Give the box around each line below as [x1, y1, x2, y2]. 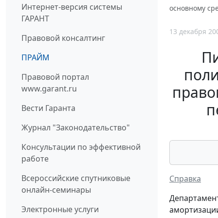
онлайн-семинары [21, 184, 91, 196]
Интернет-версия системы [21, 1, 122, 13]
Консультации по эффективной [21, 142, 141, 153]
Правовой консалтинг [21, 33, 105, 44]
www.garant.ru [21, 83, 77, 94]
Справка [169, 173, 201, 184]
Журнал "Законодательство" [21, 122, 130, 133]
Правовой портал [21, 72, 89, 83]
